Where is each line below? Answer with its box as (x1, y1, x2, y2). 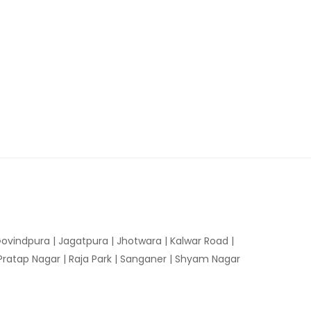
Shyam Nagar (175, 252, 240, 266)
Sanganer (120, 252, 167, 266)
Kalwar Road (170, 234, 228, 248)
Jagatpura (58, 234, 108, 248)
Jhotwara (117, 234, 162, 248)
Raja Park (69, 252, 112, 266)
